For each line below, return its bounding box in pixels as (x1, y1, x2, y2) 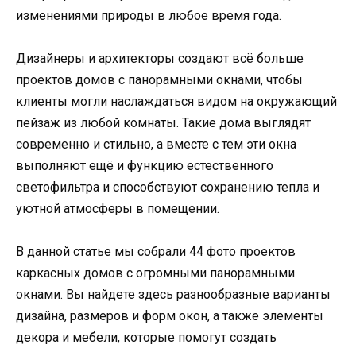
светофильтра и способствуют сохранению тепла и (16, 180, 319, 195)
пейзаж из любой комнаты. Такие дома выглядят (16, 115, 311, 131)
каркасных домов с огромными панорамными (16, 265, 295, 281)
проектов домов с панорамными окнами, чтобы (16, 72, 303, 88)
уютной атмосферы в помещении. (16, 201, 219, 217)
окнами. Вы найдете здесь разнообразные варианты (16, 287, 331, 303)
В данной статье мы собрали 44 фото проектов (16, 244, 296, 260)
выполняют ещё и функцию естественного (16, 158, 273, 174)
